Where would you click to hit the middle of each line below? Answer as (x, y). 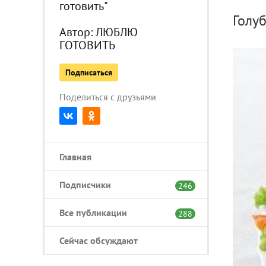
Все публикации (93, 213)
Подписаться (89, 73)
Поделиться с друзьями (108, 97)
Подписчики (85, 185)
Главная (75, 157)
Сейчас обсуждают (99, 241)
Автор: (77, 32)
